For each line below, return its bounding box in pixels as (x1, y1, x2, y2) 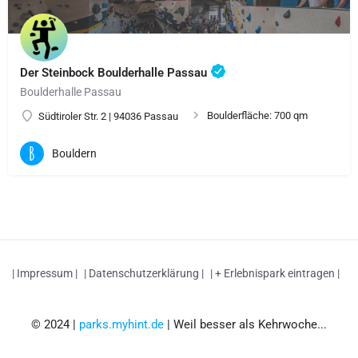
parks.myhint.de (79, 317, 164, 332)
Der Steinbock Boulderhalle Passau (20, 66, 210, 81)
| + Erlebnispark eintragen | (210, 267, 340, 280)
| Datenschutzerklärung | (84, 267, 204, 280)
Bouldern (52, 146, 97, 160)
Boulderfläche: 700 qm (207, 109, 308, 122)
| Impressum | (12, 267, 78, 280)
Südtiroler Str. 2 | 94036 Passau (38, 110, 178, 123)
